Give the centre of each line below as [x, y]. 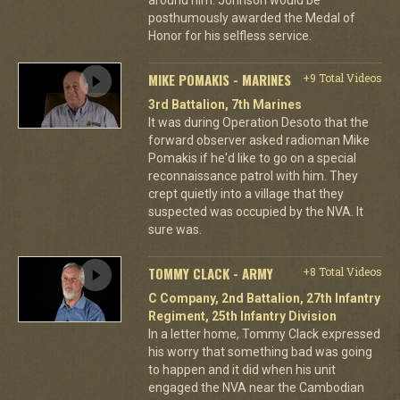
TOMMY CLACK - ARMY [210, 273]
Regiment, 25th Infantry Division [242, 316]
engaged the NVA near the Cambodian [256, 387]
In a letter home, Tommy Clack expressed [264, 333]
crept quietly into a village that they [246, 193]
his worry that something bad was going [260, 351]
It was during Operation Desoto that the [258, 122]
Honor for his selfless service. [229, 35]
